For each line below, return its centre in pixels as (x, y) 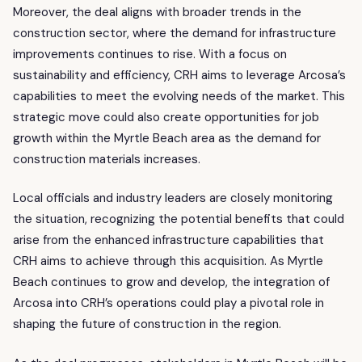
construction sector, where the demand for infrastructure (175, 33)
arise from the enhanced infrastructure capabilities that (168, 240)
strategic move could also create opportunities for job (166, 117)
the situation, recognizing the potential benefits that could (179, 219)
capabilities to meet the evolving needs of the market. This (179, 96)
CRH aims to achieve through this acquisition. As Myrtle (168, 261)
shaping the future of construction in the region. (147, 324)
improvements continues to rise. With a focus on (150, 54)
